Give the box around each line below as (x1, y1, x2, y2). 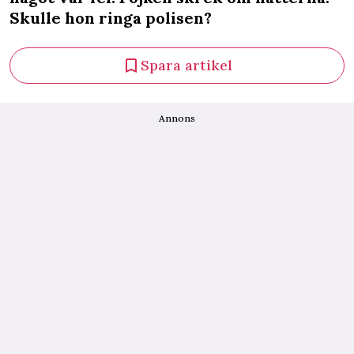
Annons (159, 112, 195, 124)
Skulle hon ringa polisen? (9, 8, 212, 28)
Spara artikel (141, 56, 232, 74)
